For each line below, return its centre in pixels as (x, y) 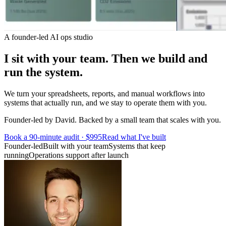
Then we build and (159, 58)
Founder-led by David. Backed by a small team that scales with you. (112, 120)
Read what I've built (134, 137)
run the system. (43, 72)
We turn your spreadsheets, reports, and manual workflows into (104, 93)
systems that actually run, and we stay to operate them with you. (105, 102)
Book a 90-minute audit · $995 (53, 137)
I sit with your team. (56, 58)
